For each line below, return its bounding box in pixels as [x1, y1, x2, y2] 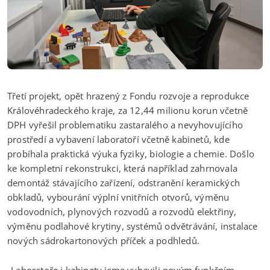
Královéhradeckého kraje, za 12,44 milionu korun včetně [7, 104, 248, 117]
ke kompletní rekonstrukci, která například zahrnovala [7, 162, 237, 175]
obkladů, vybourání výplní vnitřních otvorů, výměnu [7, 191, 230, 204]
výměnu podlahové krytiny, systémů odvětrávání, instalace [7, 220, 258, 233]
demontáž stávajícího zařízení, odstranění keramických [7, 177, 240, 189]
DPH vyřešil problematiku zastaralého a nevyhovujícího [7, 119, 243, 131]
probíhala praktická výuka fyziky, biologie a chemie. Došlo [7, 148, 254, 160]
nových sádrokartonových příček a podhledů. [7, 234, 199, 247]
